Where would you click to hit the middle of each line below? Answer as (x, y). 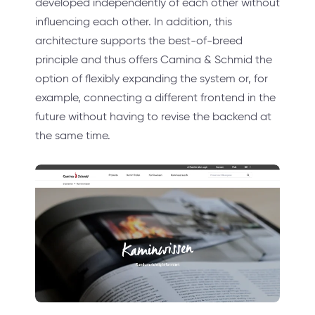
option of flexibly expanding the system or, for (152, 79)
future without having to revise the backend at (153, 117)
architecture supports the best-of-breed (139, 41)
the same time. (73, 136)
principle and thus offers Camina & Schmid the (154, 60)
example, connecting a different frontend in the (155, 98)
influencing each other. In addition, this (134, 22)
